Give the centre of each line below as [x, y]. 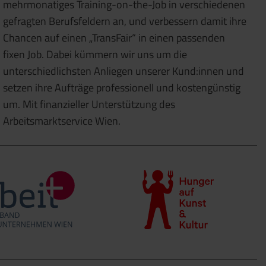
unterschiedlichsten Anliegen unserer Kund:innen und [123, 71]
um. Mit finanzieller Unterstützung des [89, 104]
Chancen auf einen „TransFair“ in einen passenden [114, 38]
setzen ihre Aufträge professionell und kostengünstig [122, 88]
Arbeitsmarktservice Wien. [62, 121]
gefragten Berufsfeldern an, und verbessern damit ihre [125, 21]
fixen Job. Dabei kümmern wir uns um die [95, 55]
